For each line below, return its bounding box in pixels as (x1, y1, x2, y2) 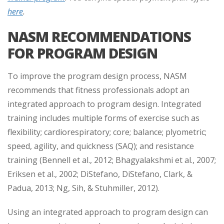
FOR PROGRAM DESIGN (7, 43, 157, 62)
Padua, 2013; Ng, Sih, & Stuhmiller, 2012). (7, 182, 159, 193)
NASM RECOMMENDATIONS (7, 27, 191, 46)
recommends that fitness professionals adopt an (7, 84, 189, 95)
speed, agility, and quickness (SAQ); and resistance (7, 140, 194, 151)
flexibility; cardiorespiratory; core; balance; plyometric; (7, 126, 206, 137)
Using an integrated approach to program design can (7, 206, 208, 217)
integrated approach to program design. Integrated (7, 98, 201, 109)
